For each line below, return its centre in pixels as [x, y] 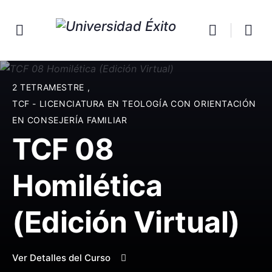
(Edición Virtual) [126, 222]
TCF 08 [63, 149]
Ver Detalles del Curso [63, 258]
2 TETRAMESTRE [50, 87]
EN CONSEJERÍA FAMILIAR [70, 120]
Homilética [87, 185]
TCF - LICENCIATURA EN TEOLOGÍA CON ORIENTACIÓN [134, 104]
